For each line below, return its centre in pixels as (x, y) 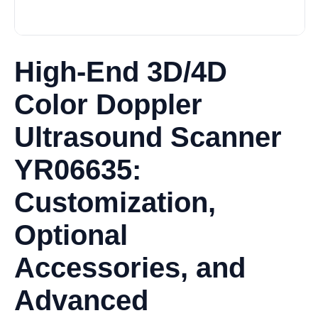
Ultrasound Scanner (148, 137)
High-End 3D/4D (121, 71)
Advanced (81, 300)
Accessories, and (130, 267)
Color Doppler (108, 104)
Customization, (115, 202)
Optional (71, 235)
